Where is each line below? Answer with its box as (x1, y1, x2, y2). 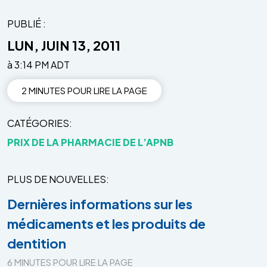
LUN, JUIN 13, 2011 (7, 36, 120, 54)
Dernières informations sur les (7, 195, 193, 212)
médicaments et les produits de (7, 215, 206, 232)
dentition (7, 234, 66, 252)
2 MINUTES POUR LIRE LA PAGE (21, 84, 147, 96)
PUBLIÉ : (7, 17, 46, 30)
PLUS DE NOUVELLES (7, 172, 106, 185)
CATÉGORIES (7, 116, 69, 129)
